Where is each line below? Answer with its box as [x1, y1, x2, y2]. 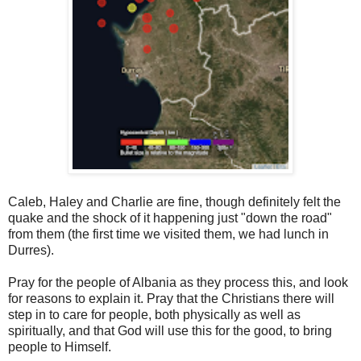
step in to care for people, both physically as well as [8, 308, 301, 322]
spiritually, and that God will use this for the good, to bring [8, 324, 332, 338]
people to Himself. [8, 340, 111, 355]
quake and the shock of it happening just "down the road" [8, 211, 332, 226]
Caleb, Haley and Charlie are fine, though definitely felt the [8, 195, 341, 210]
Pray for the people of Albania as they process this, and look [8, 276, 348, 290]
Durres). [8, 243, 54, 258]
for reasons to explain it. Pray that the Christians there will [8, 292, 334, 306]
